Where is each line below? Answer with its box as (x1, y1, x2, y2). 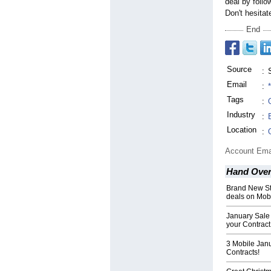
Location (227, 125, 256, 135)
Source (227, 65, 252, 74)
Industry (227, 110, 255, 120)
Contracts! (226, 248, 260, 257)
